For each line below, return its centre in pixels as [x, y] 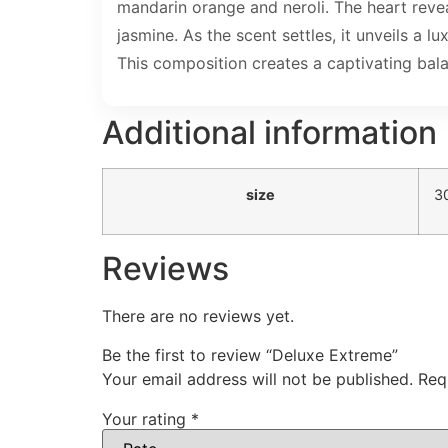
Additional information [269, 133]
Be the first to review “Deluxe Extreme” [250, 354]
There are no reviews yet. [198, 316]
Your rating [146, 418]
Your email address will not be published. [257, 378]
